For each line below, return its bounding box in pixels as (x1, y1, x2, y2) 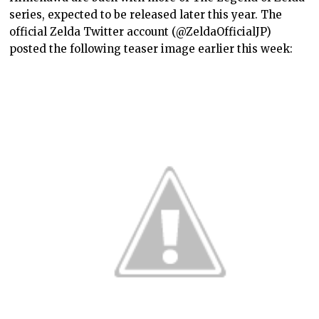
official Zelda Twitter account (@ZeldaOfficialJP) (9, 25, 272, 39)
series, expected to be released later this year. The (9, 8, 283, 22)
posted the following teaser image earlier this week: (9, 42, 293, 56)
